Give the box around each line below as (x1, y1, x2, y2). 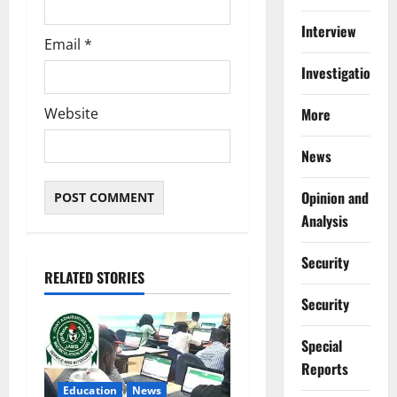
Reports (300, 358, 348, 379)
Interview (300, 20, 356, 42)
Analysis (300, 210, 348, 231)
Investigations (300, 62, 384, 83)
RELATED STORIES (44, 267, 144, 289)
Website (44, 104, 98, 124)
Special (300, 335, 342, 356)
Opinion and (300, 187, 369, 208)
